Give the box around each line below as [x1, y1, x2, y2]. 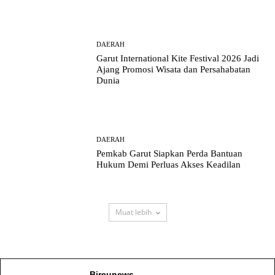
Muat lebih [115, 206, 152, 217]
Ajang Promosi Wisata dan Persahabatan [96, 64, 251, 74]
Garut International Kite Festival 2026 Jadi [96, 53, 260, 63]
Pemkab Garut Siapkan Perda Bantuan [96, 149, 243, 159]
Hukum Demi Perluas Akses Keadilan [96, 160, 241, 170]
